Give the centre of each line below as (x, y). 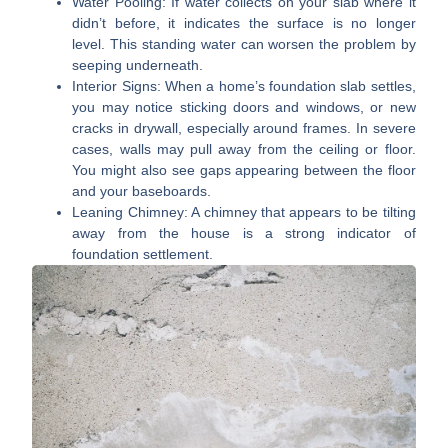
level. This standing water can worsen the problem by (244, 43)
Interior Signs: (116, 85)
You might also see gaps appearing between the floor (244, 169)
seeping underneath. (138, 64)
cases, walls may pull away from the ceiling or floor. (244, 148)
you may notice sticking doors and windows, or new (244, 106)
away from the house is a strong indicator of (244, 232)
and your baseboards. (142, 190)
